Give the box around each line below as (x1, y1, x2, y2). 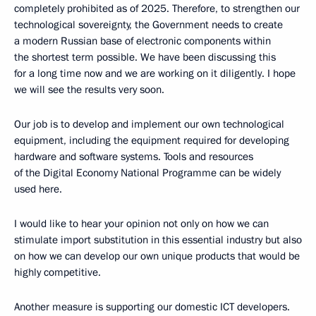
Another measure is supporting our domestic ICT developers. (14, 299, 290, 314)
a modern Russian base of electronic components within (14, 33, 271, 48)
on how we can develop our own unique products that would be (14, 248, 300, 263)
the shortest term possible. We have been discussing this (14, 49, 276, 64)
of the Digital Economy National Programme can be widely (14, 165, 281, 180)
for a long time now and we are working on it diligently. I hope (14, 66, 296, 80)
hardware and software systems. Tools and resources (14, 149, 253, 164)
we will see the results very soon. (14, 82, 164, 97)
